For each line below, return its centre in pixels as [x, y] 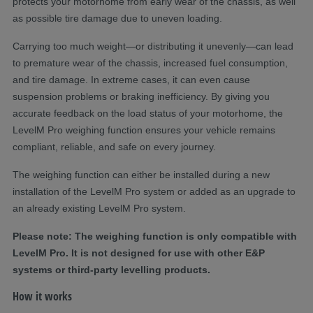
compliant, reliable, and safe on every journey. [114, 146]
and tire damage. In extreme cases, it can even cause [131, 79]
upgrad [263, 191]
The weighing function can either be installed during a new [141, 174]
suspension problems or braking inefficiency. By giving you [141, 96]
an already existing [56, 208]
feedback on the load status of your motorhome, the [167, 113]
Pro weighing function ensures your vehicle [142, 130]
